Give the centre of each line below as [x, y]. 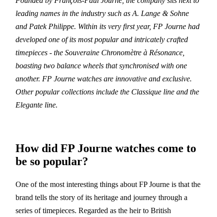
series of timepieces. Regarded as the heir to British [93, 210]
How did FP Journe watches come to [106, 148]
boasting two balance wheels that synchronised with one [101, 65]
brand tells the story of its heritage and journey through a [101, 197]
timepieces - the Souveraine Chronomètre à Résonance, [100, 52]
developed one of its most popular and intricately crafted [102, 39]
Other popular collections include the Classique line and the [107, 92]
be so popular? [52, 161]
